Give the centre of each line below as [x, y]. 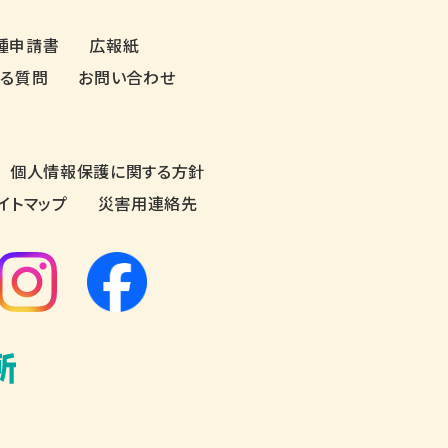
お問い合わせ [127, 76]
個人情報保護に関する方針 [107, 170]
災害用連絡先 [147, 202]
